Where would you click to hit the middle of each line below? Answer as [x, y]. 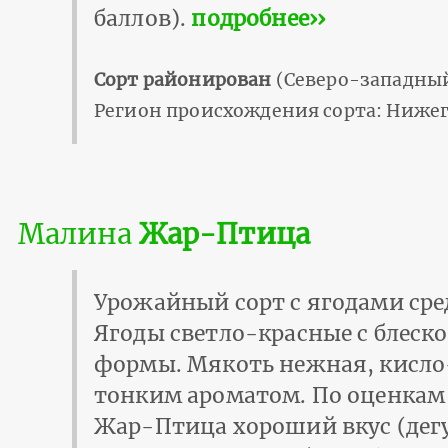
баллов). [143, 19]
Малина [78, 233]
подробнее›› [258, 19]
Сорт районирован [183, 80]
